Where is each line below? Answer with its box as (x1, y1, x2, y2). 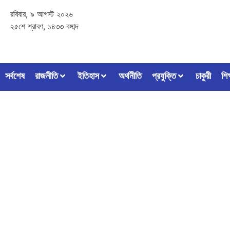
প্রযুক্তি (152, 70, 176, 82)
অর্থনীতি (119, 70, 142, 82)
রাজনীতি (35, 70, 58, 82)
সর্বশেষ (5, 70, 25, 82)
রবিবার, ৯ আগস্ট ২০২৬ (10, 9, 73, 19)
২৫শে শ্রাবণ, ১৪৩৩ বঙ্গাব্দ (10, 21, 79, 31)
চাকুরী (196, 70, 211, 82)
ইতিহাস (78, 70, 99, 82)
